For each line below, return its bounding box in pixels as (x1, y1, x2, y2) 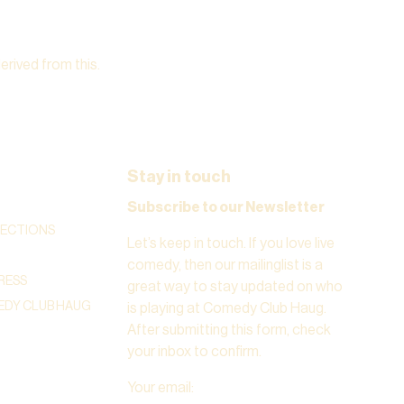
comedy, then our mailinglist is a (126, 257, 323, 272)
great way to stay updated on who (126, 279, 343, 294)
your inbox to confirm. (126, 344, 262, 359)
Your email (126, 380, 191, 395)
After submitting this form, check (126, 322, 331, 337)
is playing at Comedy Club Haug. (126, 300, 326, 316)
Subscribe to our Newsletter (126, 199, 325, 215)
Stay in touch (126, 168, 231, 185)
